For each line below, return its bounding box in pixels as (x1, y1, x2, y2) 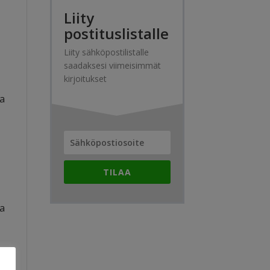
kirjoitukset (63, 73, 107, 84)
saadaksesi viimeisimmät (63, 60, 161, 71)
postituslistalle (63, 24, 169, 43)
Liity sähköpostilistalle (63, 46, 149, 58)
